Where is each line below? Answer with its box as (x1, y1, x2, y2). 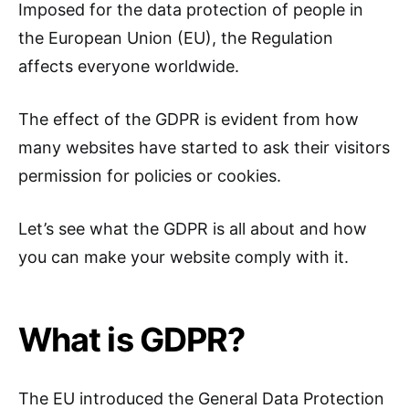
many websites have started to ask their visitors (18, 138, 390, 158)
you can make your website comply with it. (18, 247, 349, 267)
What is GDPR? (18, 320, 246, 361)
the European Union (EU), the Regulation (18, 28, 333, 48)
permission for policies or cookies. (18, 166, 286, 186)
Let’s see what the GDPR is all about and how (18, 219, 367, 239)
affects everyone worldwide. (18, 57, 239, 77)
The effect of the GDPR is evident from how (18, 110, 359, 130)
